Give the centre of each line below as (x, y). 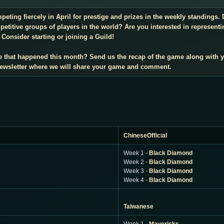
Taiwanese (138, 206)
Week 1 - (136, 153)
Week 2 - (136, 162)
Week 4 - (136, 180)
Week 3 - (136, 171)
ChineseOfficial (145, 135)
